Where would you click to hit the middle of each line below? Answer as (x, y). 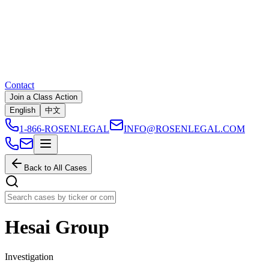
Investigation (29, 256)
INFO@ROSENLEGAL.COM (184, 129)
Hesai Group (57, 227)
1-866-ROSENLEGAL (64, 129)
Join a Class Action (44, 97)
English (23, 110)
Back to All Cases (56, 168)
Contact (20, 85)
